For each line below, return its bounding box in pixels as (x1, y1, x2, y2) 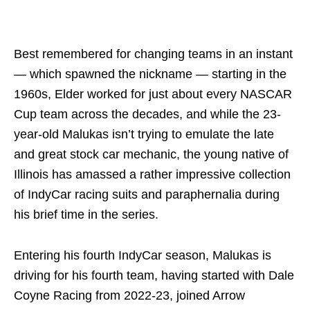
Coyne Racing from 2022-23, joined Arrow (14, 288, 245, 302)
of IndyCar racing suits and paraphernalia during (14, 187, 280, 201)
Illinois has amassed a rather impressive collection (14, 167, 291, 181)
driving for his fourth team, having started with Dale (14, 268, 294, 282)
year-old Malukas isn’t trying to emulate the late (14, 127, 274, 141)
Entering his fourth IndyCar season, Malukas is (14, 248, 271, 262)
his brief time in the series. (14, 207, 158, 221)
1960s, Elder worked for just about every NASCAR (14, 86, 292, 101)
